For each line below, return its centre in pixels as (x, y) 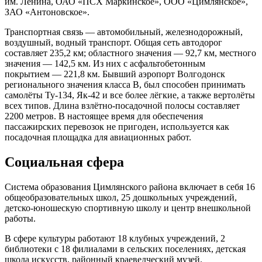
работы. (20, 218)
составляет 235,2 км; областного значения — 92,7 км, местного (130, 53)
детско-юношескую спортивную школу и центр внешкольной (128, 208)
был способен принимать (193, 85)
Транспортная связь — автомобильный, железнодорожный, (124, 32)
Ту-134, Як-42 (73, 95)
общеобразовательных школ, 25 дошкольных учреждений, (121, 197)
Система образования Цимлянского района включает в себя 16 (130, 187)
